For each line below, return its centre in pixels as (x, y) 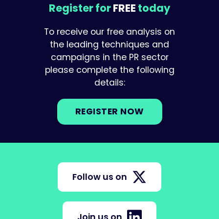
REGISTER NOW (109, 111)
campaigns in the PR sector (109, 57)
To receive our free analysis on (109, 32)
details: (109, 82)
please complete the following (109, 70)
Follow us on (100, 177)
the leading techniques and (109, 44)
